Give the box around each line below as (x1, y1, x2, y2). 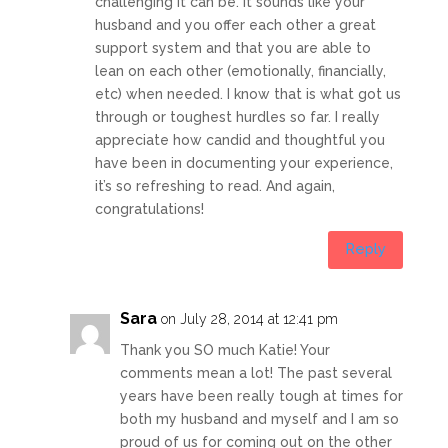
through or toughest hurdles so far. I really (94, 108, 380, 125)
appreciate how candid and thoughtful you (94, 131, 385, 148)
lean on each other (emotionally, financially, (94, 62, 386, 79)
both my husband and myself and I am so (119, 410, 399, 427)
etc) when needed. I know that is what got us (94, 85, 401, 102)
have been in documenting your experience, (94, 154, 393, 171)
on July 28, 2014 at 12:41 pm (160, 310, 338, 327)
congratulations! (94, 200, 204, 217)
